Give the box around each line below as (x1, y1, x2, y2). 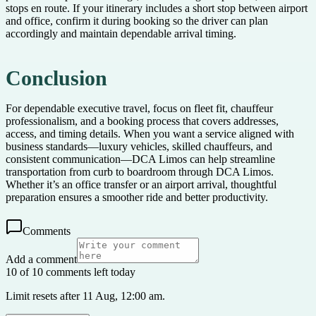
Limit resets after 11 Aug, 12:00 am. (6, 289, 165, 302)
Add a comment (6, 253, 77, 265)
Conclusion (6, 66, 107, 90)
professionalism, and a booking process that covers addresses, (6, 114, 279, 127)
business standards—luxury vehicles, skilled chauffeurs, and (6, 140, 272, 152)
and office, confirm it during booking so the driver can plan (6, 15, 268, 28)
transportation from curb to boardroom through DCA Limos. (6, 165, 274, 178)
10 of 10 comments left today (6, 265, 135, 278)
